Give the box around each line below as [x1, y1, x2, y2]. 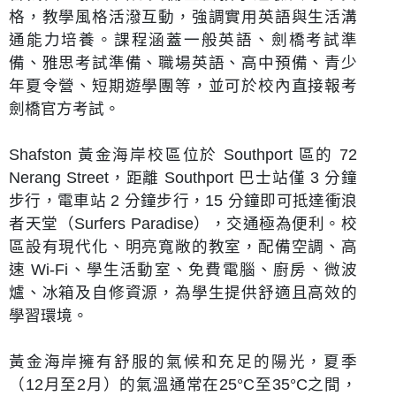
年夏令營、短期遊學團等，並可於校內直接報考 [9, 76, 357, 95]
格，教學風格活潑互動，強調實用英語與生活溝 [9, 7, 357, 26]
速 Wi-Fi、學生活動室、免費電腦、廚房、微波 [9, 260, 357, 278]
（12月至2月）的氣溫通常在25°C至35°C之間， [9, 375, 357, 393]
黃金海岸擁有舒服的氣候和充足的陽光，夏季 [9, 352, 357, 370]
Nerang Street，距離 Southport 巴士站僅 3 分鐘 [9, 168, 357, 187]
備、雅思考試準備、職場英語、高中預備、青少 [9, 53, 357, 72]
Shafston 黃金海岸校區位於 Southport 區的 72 [9, 145, 357, 164]
